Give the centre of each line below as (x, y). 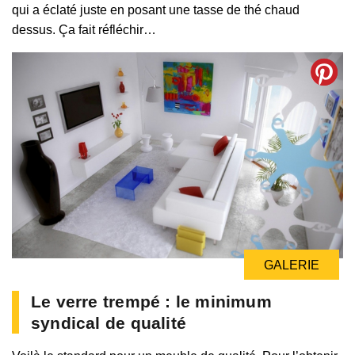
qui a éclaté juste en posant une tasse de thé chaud (156, 10)
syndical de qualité (109, 323)
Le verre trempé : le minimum (151, 302)
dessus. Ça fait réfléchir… (84, 29)
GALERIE (292, 265)
